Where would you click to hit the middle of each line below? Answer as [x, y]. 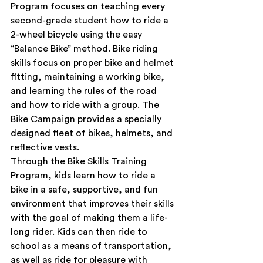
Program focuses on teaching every [89, 7]
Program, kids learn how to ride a [84, 176]
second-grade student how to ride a [91, 21]
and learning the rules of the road [85, 91]
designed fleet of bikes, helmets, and [93, 134]
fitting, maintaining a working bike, [89, 77]
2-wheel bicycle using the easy [77, 35]
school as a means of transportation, [92, 246]
